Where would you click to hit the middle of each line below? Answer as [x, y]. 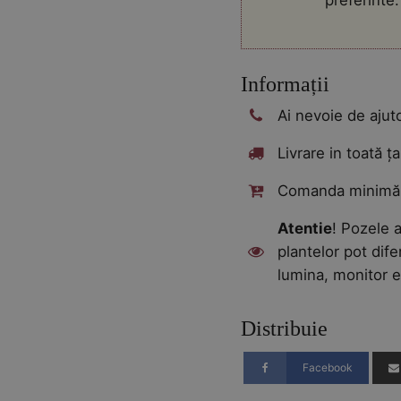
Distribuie [285, 328]
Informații [286, 84]
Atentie [305, 228]
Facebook [327, 368]
